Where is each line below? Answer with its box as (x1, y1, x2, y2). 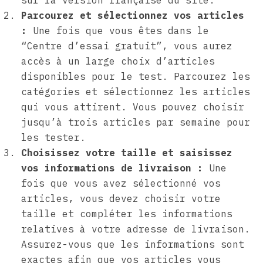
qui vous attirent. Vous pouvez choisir (21, 101, 244, 113)
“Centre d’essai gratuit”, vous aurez (21, 40, 232, 52)
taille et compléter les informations (21, 208, 232, 220)
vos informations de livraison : (21, 162, 203, 174)
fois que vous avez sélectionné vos (21, 177, 221, 190)
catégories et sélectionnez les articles (21, 86, 250, 98)
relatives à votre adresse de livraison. (21, 223, 250, 235)
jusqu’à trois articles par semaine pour (21, 116, 250, 129)
